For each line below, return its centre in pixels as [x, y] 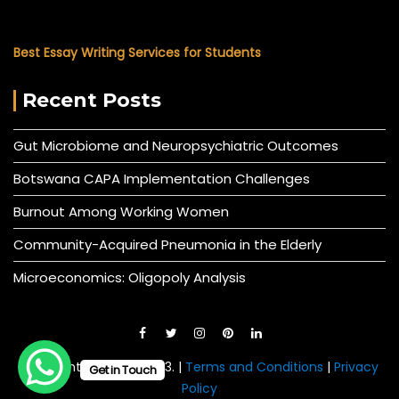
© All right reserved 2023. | [103, 366]
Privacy [356, 366]
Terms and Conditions [256, 366]
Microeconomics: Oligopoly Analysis [130, 277]
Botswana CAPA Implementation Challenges [162, 178]
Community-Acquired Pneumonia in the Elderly [167, 244]
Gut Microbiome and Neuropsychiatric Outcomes [176, 145]
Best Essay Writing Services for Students [137, 52]
